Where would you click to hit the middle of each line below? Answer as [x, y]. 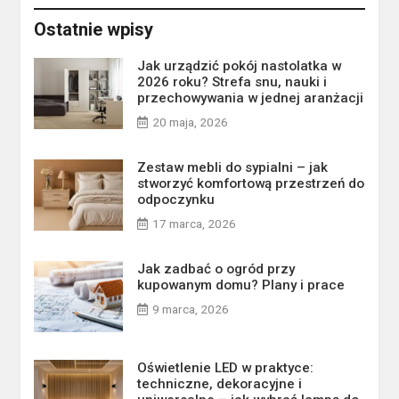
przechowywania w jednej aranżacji [251, 98]
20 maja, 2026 [191, 122]
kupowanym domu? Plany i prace [241, 285]
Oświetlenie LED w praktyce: [226, 368]
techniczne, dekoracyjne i [220, 384]
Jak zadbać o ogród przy [216, 269]
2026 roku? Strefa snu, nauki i [232, 82]
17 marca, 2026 [195, 224]
